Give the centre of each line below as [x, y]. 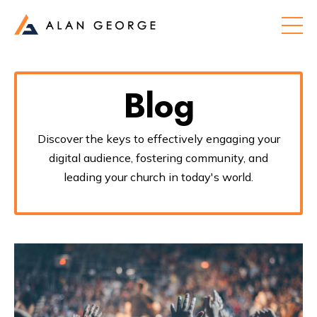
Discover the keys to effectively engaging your [158, 139]
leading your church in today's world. [158, 177]
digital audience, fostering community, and [158, 158]
